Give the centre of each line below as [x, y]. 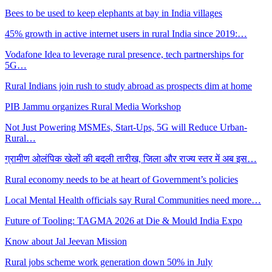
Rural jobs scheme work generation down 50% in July [109, 262]
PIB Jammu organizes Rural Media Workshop [93, 106]
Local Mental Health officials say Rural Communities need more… [133, 200]
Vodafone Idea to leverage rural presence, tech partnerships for [124, 54]
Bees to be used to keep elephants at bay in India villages [114, 13]
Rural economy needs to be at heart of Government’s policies [121, 179]
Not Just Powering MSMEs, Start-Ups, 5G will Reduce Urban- [126, 127]
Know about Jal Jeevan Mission [66, 241]
